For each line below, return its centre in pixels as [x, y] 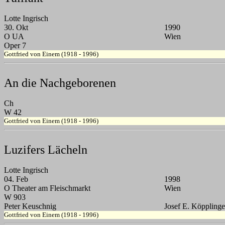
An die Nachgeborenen [60, 83]
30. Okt [16, 28]
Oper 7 [15, 46]
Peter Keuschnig [30, 206]
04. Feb [16, 179]
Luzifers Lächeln [46, 150]
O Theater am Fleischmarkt [47, 188]
